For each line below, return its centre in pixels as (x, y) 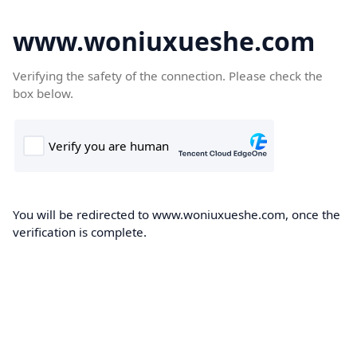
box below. (43, 93)
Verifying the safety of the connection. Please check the (168, 76)
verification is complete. (80, 232)
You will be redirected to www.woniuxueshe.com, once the (177, 214)
